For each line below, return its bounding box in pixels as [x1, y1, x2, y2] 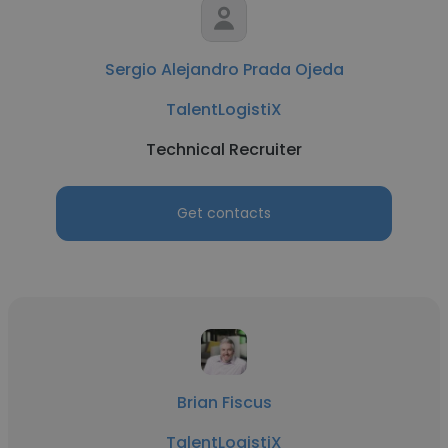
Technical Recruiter [146, 138, 302, 161]
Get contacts [177, 203, 271, 223]
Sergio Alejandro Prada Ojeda [104, 58, 344, 81]
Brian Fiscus [176, 391, 272, 414]
